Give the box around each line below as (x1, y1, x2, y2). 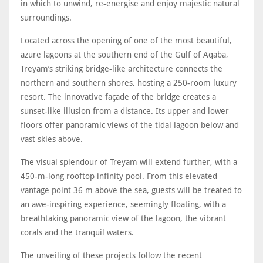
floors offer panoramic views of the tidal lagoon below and (21, 120, 239, 130)
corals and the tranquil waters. (21, 227, 134, 237)
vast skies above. (21, 134, 83, 144)
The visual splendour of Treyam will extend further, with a (21, 157, 237, 167)
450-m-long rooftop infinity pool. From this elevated (21, 171, 217, 181)
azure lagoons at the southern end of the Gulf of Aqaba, (21, 49, 228, 59)
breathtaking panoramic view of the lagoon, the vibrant (21, 213, 226, 223)
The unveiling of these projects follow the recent (21, 250, 202, 260)
